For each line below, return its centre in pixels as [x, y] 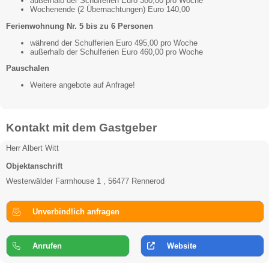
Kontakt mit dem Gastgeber [81, 127]
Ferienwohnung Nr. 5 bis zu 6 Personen [80, 26]
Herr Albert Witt [32, 148]
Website [182, 246]
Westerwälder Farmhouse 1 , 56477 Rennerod [85, 181]
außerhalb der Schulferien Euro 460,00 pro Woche [116, 52]
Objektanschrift [34, 166]
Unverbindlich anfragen [76, 211]
